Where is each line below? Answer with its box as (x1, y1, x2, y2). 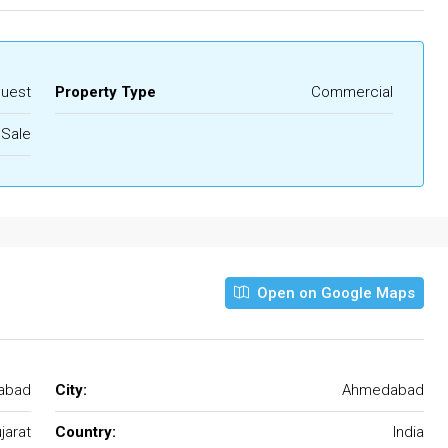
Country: (54, 422, 116, 441)
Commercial (311, 82, 393, 101)
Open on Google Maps (253, 283, 415, 302)
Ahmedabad (342, 380, 424, 399)
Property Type (54, 82, 156, 101)
